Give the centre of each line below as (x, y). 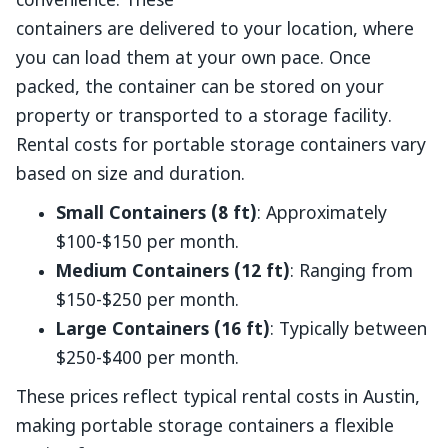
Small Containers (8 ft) (156, 214)
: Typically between (348, 330)
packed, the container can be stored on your (200, 88)
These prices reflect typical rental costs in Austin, (218, 398)
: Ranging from (351, 272)
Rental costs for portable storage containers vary (221, 146)
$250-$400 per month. (147, 359)
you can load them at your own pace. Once (193, 59)
